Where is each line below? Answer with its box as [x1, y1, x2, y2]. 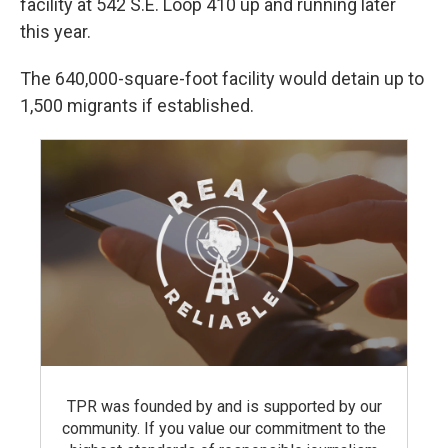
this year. [20, 21, 91, 43]
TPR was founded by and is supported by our [66, 396, 382, 416]
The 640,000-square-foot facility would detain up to [20, 68, 424, 90]
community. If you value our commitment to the [62, 418, 386, 438]
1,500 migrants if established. [20, 95, 254, 117]
